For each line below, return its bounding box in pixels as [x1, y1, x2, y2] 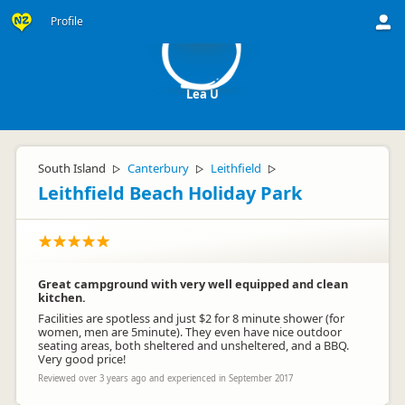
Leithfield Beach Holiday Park [38, 181, 302, 205]
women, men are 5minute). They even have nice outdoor [38, 324, 342, 340]
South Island [38, 160, 106, 176]
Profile [51, 14, 83, 29]
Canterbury [127, 160, 189, 176]
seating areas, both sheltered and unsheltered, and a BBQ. [38, 337, 349, 353]
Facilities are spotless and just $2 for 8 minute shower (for [38, 310, 344, 326]
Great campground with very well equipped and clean [38, 276, 348, 292]
